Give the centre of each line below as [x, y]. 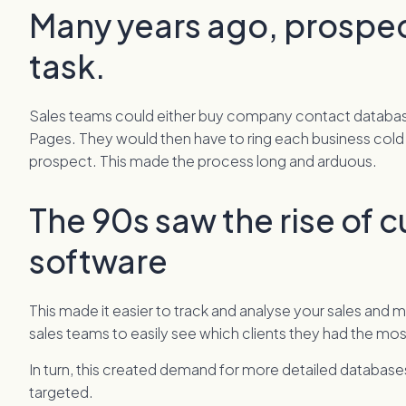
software [99, 261]
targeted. [62, 392]
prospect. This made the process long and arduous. [203, 161]
